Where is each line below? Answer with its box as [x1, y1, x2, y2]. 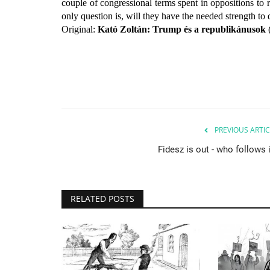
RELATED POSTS [71, 192, 134, 204]
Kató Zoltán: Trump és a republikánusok [98, 24, 268, 34]
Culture [107, 204, 130, 213]
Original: [61, 24, 98, 34]
